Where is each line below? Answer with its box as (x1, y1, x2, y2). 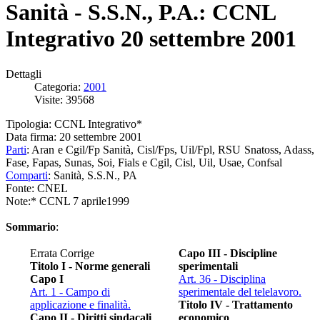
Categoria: (34, 80, 84, 93)
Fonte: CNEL (6, 181, 68, 194)
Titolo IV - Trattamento (179, 298, 293, 311)
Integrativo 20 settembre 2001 (6, 26, 296, 52)
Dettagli (6, 67, 41, 80)
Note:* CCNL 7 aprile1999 (6, 194, 129, 207)
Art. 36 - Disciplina (179, 272, 266, 285)
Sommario (6, 220, 56, 233)
